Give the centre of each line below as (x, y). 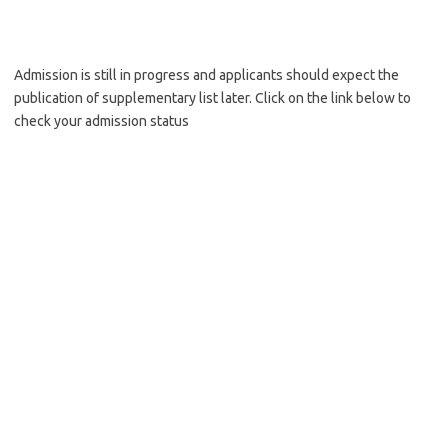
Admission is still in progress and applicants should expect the (206, 75)
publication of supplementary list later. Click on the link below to (212, 98)
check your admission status (101, 121)
